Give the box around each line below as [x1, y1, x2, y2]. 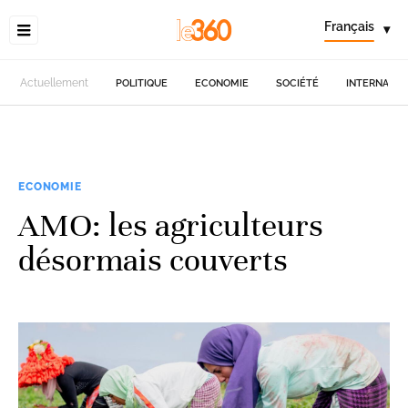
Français [324, 19, 374, 34]
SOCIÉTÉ [276, 76, 320, 89]
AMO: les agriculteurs [18, 205, 323, 245]
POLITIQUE [116, 76, 168, 89]
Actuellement [20, 76, 89, 89]
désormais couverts [18, 240, 288, 280]
